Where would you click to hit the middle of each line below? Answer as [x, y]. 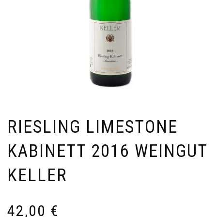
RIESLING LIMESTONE [93, 127]
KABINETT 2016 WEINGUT [107, 151]
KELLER [37, 175]
